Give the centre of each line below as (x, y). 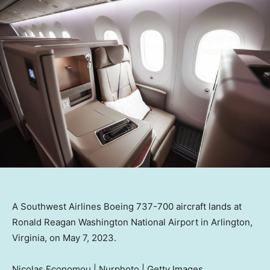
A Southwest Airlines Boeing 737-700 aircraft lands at (127, 206)
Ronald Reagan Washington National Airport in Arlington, (132, 222)
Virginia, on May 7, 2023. (64, 237)
